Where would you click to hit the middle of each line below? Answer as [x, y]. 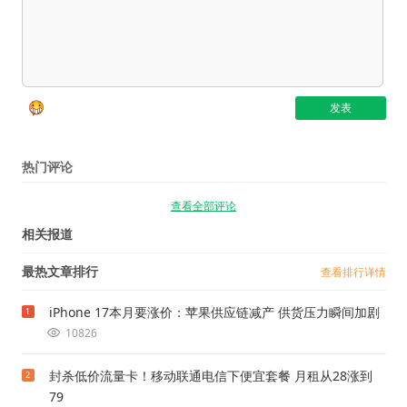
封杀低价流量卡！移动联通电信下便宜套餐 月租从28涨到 [210, 375]
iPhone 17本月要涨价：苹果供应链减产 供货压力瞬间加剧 [214, 312]
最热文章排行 [60, 271]
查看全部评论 [203, 205]
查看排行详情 [353, 272]
